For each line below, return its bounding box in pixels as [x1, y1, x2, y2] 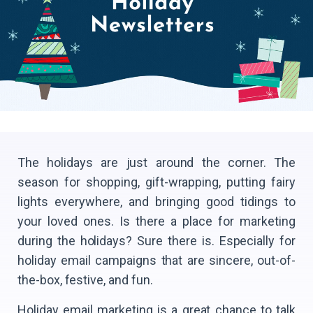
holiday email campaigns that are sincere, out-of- [17, 252, 296, 268]
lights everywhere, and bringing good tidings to [17, 194, 296, 209]
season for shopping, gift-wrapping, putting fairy [17, 174, 296, 189]
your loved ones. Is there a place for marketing [17, 213, 296, 228]
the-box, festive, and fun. [17, 272, 153, 287]
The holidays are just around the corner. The [17, 154, 296, 170]
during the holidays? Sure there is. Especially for [17, 233, 296, 248]
